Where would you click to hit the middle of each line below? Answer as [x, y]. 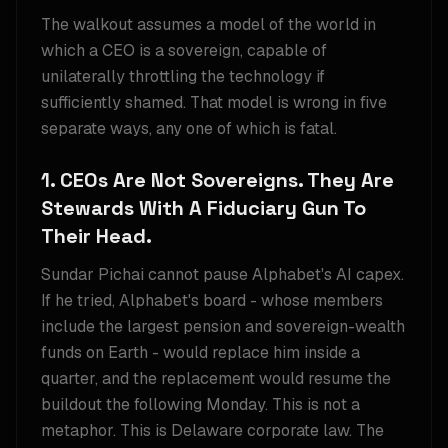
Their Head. [96, 236]
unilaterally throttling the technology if [183, 76]
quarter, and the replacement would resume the [216, 378]
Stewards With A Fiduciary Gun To [203, 208]
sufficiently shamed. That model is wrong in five [214, 102]
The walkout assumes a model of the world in [208, 24]
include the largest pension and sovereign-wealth [223, 326]
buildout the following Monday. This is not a [200, 404]
